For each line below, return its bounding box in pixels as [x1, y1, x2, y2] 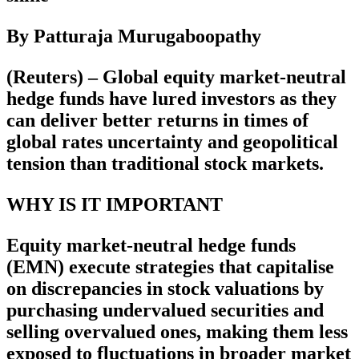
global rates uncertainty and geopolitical [6, 131, 338, 153]
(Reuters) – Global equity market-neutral [6, 67, 346, 88]
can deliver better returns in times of [6, 110, 309, 131]
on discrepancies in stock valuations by [6, 278, 324, 300]
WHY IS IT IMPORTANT [6, 194, 223, 216]
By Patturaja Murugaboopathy [6, 26, 261, 47]
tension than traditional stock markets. [6, 153, 324, 175]
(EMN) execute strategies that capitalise [6, 256, 334, 278]
